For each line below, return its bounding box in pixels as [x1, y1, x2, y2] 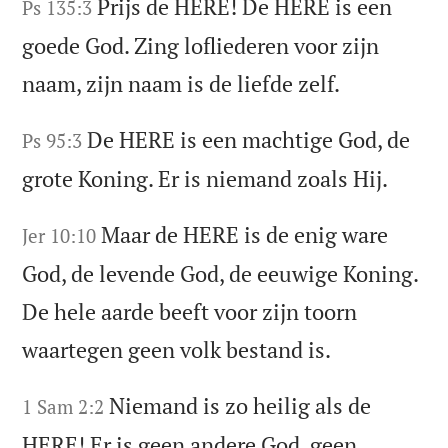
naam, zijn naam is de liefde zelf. [22, 69, 341, 99]
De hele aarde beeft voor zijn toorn [22, 297, 358, 327]
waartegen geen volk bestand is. [22, 335, 332, 365]
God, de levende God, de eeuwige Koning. [22, 259, 419, 289]
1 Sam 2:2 [22, 393, 105, 419]
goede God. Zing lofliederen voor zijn [22, 31, 380, 61]
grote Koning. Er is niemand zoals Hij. [22, 164, 389, 194]
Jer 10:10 [22, 223, 97, 249]
